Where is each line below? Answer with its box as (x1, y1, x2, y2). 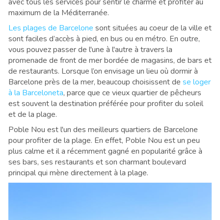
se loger (183, 76, 211, 87)
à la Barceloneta (8, 87, 63, 98)
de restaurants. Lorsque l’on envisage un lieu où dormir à (8, 65, 198, 77)
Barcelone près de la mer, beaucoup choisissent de (8, 76, 183, 87)
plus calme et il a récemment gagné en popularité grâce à (8, 145, 202, 157)
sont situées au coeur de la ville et (93, 22, 212, 33)
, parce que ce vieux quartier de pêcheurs (63, 87, 201, 98)
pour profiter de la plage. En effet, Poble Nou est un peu (8, 135, 200, 146)
